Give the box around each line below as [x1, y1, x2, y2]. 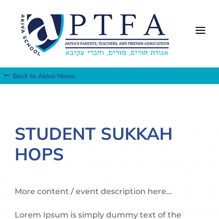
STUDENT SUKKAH [15, 122, 173, 144]
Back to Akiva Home [13, 72, 75, 80]
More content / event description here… [15, 186, 172, 196]
